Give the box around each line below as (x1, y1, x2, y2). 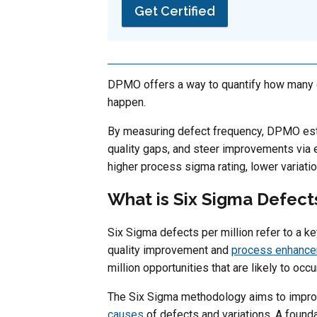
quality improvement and (108, 243, 231, 257)
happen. (108, 95, 146, 109)
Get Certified (134, 3, 215, 18)
